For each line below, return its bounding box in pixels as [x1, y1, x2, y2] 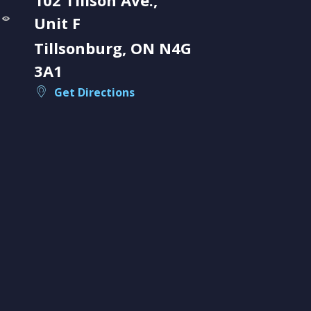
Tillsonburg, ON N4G [33, 37, 192, 58]
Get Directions [53, 84, 135, 100]
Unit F [33, 12, 81, 33]
